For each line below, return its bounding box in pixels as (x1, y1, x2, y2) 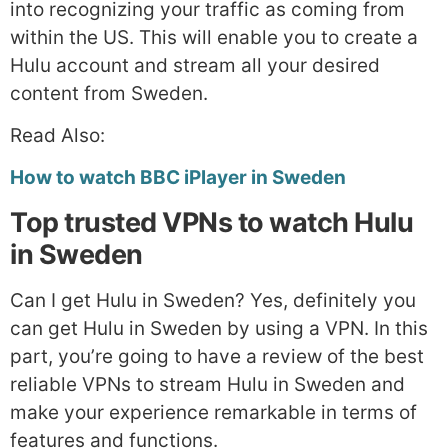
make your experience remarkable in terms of (10, 400, 417, 424)
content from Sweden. (10, 81, 208, 105)
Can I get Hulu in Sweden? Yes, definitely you (10, 288, 416, 312)
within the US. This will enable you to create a (10, 25, 418, 49)
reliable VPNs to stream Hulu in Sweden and (10, 372, 405, 396)
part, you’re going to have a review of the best (10, 344, 424, 368)
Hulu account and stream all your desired (10, 53, 380, 77)
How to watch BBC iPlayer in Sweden (10, 166, 346, 190)
